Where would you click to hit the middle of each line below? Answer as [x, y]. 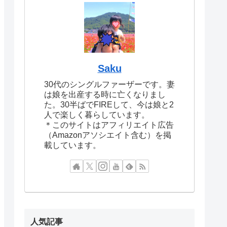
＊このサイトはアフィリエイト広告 [109, 125]
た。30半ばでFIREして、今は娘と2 [109, 104]
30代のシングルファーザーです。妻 [109, 84]
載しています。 [72, 145]
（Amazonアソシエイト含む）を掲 [108, 135]
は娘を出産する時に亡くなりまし [105, 94]
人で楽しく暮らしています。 [97, 115]
